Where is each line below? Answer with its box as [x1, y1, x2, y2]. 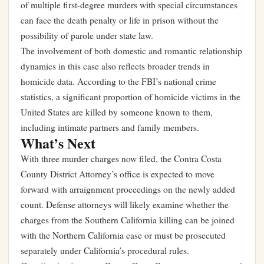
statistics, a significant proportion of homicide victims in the [21, 91, 240, 103]
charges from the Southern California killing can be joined [21, 214, 235, 226]
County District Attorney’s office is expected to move [21, 168, 214, 180]
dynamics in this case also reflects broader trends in [21, 60, 210, 72]
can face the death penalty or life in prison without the [21, 14, 219, 27]
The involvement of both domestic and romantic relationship [21, 45, 242, 57]
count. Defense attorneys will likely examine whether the [21, 199, 229, 211]
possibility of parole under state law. [21, 29, 153, 42]
